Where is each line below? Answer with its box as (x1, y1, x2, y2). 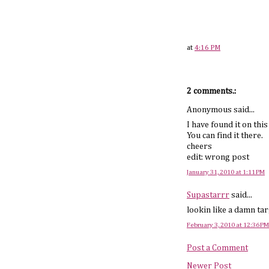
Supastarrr (187, 191, 229, 200)
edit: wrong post (187, 153, 249, 162)
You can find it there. (187, 131, 263, 141)
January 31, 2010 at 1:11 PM (187, 169, 265, 176)
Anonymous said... (187, 105, 255, 114)
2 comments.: (187, 86, 236, 95)
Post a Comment (187, 243, 248, 252)
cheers (187, 142, 212, 151)
